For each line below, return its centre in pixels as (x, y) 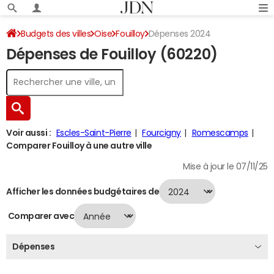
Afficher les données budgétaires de (83, 191)
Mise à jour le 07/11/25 (225, 166)
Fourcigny (161, 133)
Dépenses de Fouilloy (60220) (112, 54)
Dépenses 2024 (180, 34)
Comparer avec (40, 216)
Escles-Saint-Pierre (94, 133)
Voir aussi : (29, 133)
